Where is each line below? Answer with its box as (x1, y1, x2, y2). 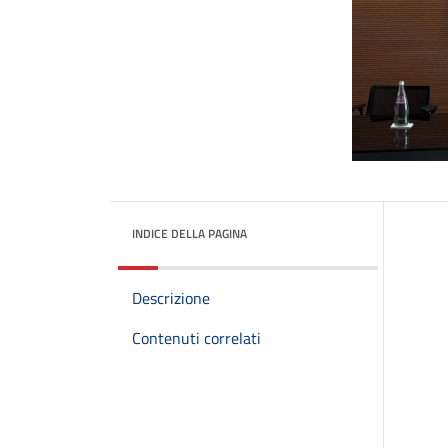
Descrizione (132, 286, 210, 310)
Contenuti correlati (132, 326, 261, 350)
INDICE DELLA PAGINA (132, 224, 247, 243)
